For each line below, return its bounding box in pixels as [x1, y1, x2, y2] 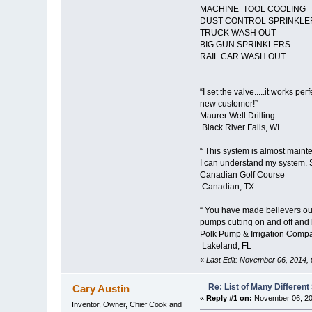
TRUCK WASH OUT [199, 28, 276, 38]
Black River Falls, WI [199, 123, 279, 133]
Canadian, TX [199, 182, 254, 192]
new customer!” [199, 99, 258, 109]
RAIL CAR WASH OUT [199, 52, 286, 62]
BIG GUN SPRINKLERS [199, 40, 292, 50]
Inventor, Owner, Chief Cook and [72, 300, 182, 309]
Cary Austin [72, 283, 130, 295]
